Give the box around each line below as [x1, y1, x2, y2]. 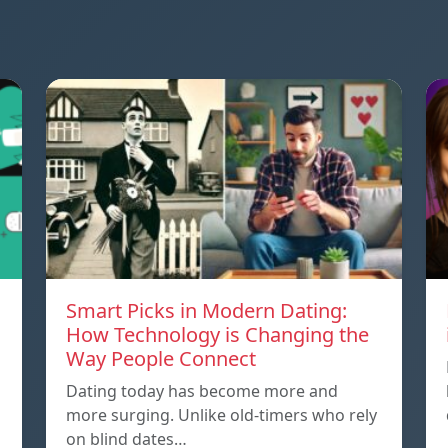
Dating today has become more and [66, 380, 338, 403]
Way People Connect [66, 345, 256, 373]
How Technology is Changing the [66, 321, 369, 349]
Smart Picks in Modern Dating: [66, 297, 347, 325]
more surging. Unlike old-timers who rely [66, 404, 377, 427]
